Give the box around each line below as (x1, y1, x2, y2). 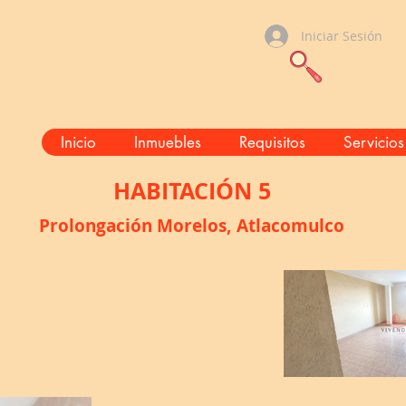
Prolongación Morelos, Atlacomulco (39, 214, 344, 237)
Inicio (60, 132, 96, 152)
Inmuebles (133, 132, 201, 152)
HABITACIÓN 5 (106, 175, 277, 207)
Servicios (343, 132, 404, 152)
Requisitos (238, 132, 305, 152)
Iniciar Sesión (301, 27, 382, 44)
